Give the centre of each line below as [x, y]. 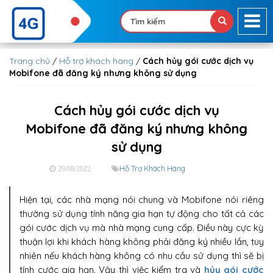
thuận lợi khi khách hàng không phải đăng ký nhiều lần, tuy [142, 242]
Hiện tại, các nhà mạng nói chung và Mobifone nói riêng [142, 200]
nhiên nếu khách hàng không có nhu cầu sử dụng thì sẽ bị [142, 256]
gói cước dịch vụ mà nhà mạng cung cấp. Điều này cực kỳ [142, 228]
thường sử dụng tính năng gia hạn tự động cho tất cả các [142, 214]
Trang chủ [30, 61]
